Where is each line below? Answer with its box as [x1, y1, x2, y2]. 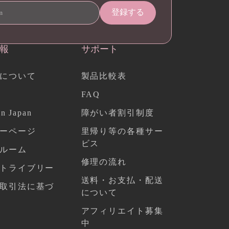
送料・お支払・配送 [81, 176, 164, 185]
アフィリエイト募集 [81, 207, 164, 215]
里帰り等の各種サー [81, 127, 164, 135]
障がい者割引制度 [81, 108, 154, 117]
